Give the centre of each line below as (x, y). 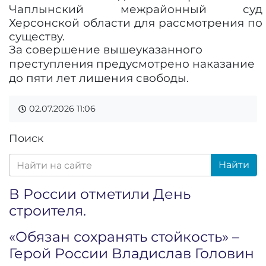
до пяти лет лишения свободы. (99, 78)
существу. (37, 37)
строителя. (47, 210)
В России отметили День (100, 194)
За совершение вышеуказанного (106, 50)
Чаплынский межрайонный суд (136, 9)
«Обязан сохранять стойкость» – (124, 237)
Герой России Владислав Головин (132, 253)
